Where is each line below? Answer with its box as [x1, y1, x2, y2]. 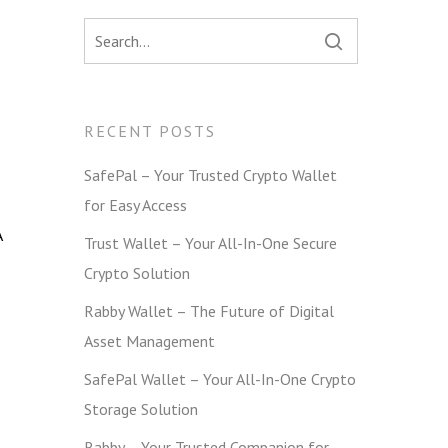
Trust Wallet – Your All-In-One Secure [84, 232, 338, 253]
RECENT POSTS [84, 120, 217, 141]
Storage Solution [84, 398, 199, 419]
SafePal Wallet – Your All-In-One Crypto [84, 368, 357, 389]
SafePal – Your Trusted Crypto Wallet [84, 164, 338, 185]
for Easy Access [84, 194, 188, 215]
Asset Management [84, 330, 216, 351]
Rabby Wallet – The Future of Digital [84, 300, 335, 321]
